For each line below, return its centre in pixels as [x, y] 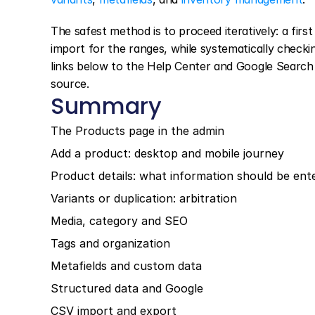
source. [70, 84]
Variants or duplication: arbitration [144, 198]
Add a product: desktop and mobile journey [167, 153]
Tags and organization [110, 243]
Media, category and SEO [119, 221]
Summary [106, 106]
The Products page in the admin [137, 131]
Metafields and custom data [126, 266]
